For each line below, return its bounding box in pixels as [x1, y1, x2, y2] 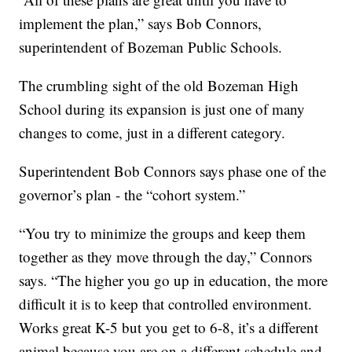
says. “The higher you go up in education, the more [19, 270, 328, 291]
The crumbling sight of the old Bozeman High [19, 75, 299, 96]
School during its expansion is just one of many [19, 99, 306, 119]
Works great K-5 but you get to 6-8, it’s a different [19, 317, 319, 338]
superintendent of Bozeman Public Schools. [19, 37, 283, 57]
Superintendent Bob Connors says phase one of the [19, 161, 327, 181]
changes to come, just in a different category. [19, 123, 286, 143]
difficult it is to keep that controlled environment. [19, 294, 313, 314]
